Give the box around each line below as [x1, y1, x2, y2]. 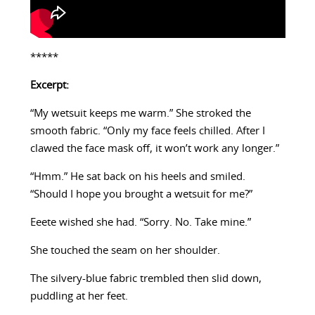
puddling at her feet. [30, 291, 128, 302]
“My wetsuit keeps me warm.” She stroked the [30, 108, 251, 120]
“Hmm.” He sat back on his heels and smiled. [30, 172, 245, 183]
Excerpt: [30, 80, 69, 91]
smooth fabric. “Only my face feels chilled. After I [30, 126, 265, 137]
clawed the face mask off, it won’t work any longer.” [30, 143, 279, 155]
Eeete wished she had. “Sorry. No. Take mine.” [30, 217, 251, 229]
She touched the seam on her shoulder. [30, 245, 220, 257]
